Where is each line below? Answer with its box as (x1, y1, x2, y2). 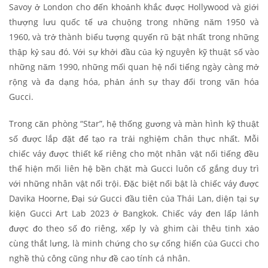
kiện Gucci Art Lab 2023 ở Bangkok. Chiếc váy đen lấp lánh (9, 208, 259, 220)
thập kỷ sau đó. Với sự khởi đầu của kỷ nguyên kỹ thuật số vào (9, 46, 259, 58)
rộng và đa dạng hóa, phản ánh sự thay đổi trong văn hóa (9, 76, 259, 88)
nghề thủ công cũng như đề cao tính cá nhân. (9, 252, 190, 264)
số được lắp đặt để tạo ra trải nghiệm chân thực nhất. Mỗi (9, 133, 259, 145)
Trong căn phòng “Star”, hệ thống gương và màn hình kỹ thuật (9, 118, 259, 130)
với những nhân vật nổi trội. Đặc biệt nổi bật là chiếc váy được (9, 178, 259, 190)
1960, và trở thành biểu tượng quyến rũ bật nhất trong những (9, 31, 259, 43)
